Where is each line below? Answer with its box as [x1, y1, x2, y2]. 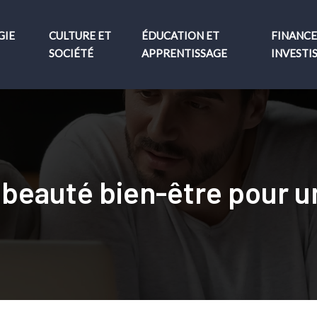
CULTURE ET [49, 29, 112, 42]
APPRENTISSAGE [141, 47, 227, 59]
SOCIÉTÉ [49, 47, 94, 59]
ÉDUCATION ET [141, 29, 219, 42]
